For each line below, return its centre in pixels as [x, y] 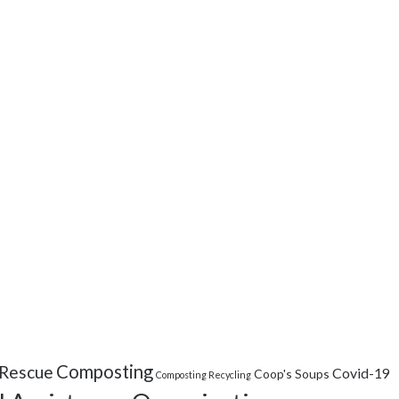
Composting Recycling [204, 375]
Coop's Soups [292, 374]
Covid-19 [361, 373]
